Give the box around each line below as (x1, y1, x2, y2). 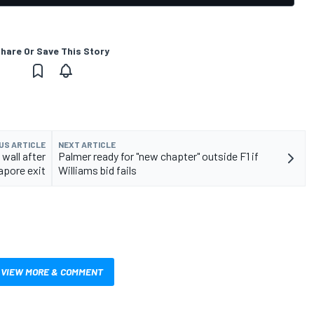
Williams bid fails (58, 163, 137, 177)
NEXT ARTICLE (58, 139, 116, 150)
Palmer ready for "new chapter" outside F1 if (58, 149, 259, 163)
